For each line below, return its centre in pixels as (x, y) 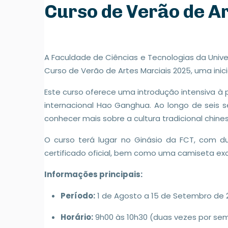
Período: (78, 195)
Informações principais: (93, 174)
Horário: (77, 217)
